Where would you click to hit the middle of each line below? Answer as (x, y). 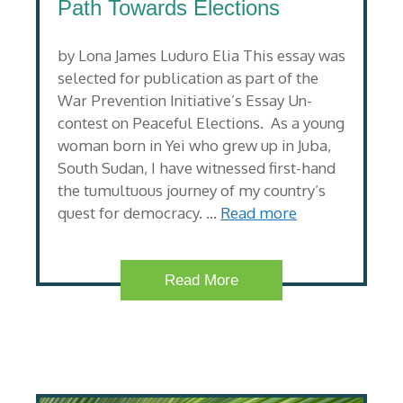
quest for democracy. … (139, 212)
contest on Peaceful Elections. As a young (201, 122)
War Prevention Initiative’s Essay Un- (185, 100)
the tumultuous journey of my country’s (192, 190)
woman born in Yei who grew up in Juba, (194, 145)
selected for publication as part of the (188, 77)
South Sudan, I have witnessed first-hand (197, 167)
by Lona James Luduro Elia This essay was (201, 55)
